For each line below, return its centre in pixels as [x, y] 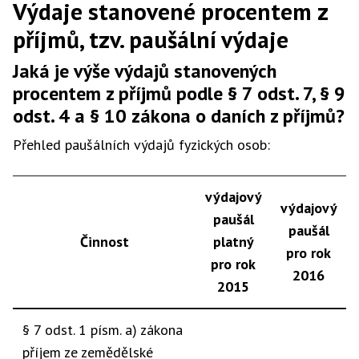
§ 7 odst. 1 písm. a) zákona [103, 330]
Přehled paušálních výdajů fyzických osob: [141, 145]
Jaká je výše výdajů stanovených [145, 71]
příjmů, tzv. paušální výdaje [151, 39]
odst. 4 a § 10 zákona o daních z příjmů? [179, 116]
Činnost [104, 242]
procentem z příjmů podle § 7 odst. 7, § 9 [179, 93]
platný [233, 242]
